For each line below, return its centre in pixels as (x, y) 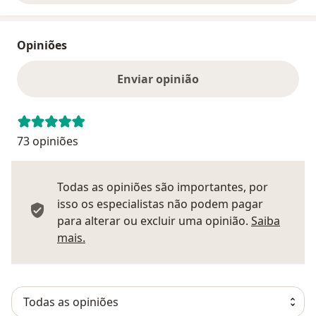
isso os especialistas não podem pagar (160, 204)
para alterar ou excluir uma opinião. (154, 221)
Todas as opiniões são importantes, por (163, 187)
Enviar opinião (158, 79)
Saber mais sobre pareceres (159, 237)
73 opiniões (48, 141)
